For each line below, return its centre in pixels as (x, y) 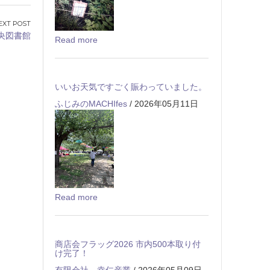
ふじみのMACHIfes (91, 103)
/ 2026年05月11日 (163, 103)
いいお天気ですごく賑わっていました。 (131, 86)
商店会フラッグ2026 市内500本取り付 (128, 244)
